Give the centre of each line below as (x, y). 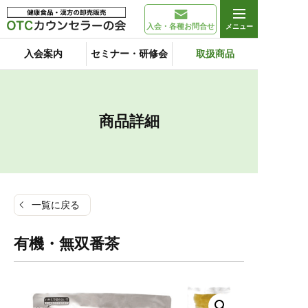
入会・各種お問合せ (180, 26)
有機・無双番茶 (67, 244)
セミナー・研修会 (129, 54)
